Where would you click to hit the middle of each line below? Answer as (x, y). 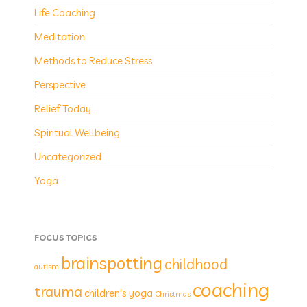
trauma (58, 292)
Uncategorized (68, 157)
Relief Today (63, 109)
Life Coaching (65, 13)
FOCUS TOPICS (66, 238)
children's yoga (119, 293)
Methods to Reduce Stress (93, 61)
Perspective (60, 85)
